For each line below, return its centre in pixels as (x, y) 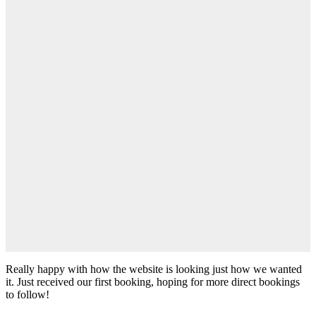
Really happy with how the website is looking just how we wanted (154, 269)
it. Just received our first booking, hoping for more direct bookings (153, 282)
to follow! (28, 295)
